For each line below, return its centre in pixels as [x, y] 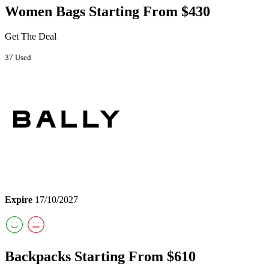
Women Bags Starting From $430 [107, 11]
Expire [19, 200]
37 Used [18, 58]
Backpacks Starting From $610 [100, 257]
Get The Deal [31, 37]
